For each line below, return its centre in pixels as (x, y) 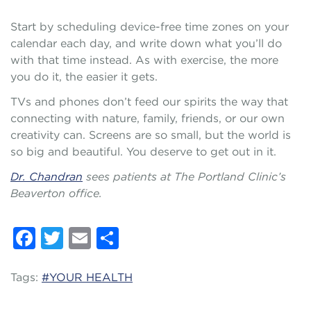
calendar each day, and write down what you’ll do (146, 43)
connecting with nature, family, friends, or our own (148, 118)
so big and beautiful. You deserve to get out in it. (143, 151)
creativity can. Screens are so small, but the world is (151, 135)
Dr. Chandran (47, 176)
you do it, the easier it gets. (84, 76)
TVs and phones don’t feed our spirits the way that (149, 101)
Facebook (90, 254)
